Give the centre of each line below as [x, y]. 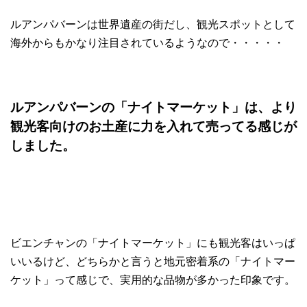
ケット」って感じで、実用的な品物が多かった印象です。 [153, 280]
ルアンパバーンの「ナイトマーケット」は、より [153, 108]
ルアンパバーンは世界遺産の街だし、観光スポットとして [153, 25]
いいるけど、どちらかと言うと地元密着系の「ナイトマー [153, 262]
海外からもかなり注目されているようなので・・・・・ [147, 43]
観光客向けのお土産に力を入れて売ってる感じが [153, 127]
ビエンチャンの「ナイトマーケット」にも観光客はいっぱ [153, 243]
